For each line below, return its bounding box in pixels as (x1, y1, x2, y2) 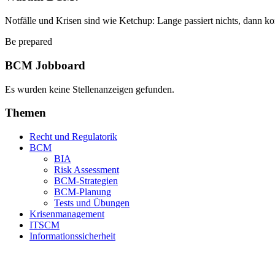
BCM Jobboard (5, 58, 85, 72)
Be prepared (5, 36, 52, 47)
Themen (5, 106, 46, 120)
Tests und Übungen (54, 198, 130, 208)
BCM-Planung (54, 187, 111, 197)
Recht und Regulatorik (29, 131, 117, 142)
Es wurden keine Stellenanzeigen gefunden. (5, 83, 174, 95)
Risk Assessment (54, 165, 119, 175)
